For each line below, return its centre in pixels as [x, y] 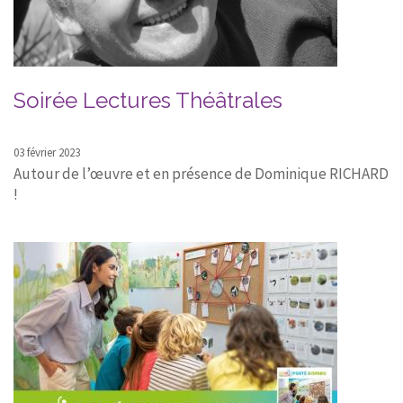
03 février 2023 [47, 152]
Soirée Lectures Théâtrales [148, 100]
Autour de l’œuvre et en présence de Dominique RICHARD [201, 174]
